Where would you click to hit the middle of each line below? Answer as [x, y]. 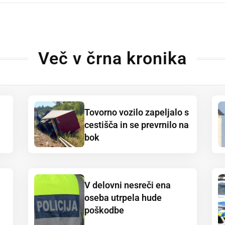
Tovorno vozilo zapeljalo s [137, 113]
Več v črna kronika [113, 59]
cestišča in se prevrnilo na [137, 125]
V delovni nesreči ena [128, 185]
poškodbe [104, 210]
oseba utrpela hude [123, 198]
